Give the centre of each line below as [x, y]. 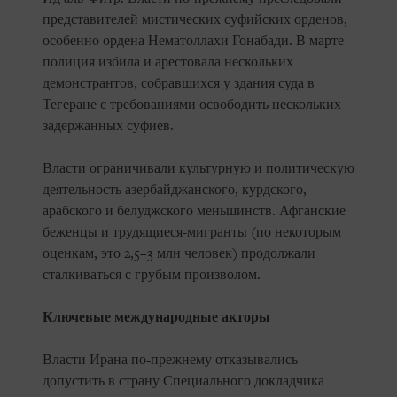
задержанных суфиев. [108, 126]
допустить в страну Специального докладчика [183, 381]
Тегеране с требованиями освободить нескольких [192, 105]
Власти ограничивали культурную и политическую [198, 169]
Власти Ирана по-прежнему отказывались [170, 360]
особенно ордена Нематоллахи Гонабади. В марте [193, 41]
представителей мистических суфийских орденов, [195, 20]
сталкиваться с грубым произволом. [152, 275]
